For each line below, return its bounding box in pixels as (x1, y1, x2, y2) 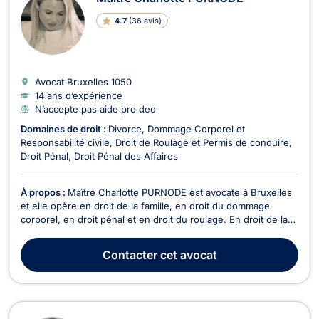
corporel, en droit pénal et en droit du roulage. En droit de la (21, 213, 288, 225)
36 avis (131, 15, 159, 26)
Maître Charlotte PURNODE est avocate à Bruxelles (68, 186, 292, 198)
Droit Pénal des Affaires (74, 150, 178, 162)
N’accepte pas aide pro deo (35, 103, 156, 115)
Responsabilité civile (21, 136, 110, 148)
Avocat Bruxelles (35, 75, 111, 88)
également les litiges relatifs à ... (21, 253, 163, 266)
